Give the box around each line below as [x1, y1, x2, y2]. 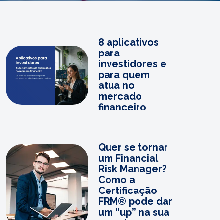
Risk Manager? [98, 163, 166, 175]
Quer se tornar [98, 141, 168, 153]
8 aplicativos [98, 36, 159, 48]
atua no [98, 80, 135, 91]
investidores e [98, 58, 166, 70]
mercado [98, 90, 142, 102]
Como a [98, 174, 135, 186]
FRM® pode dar [98, 195, 172, 207]
